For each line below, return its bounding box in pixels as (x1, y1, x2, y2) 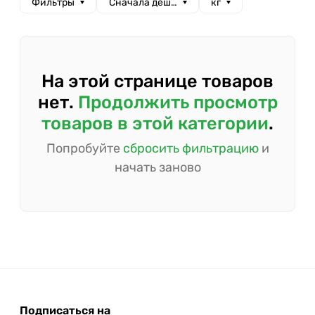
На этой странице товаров (41, 70, 274, 91)
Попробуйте (46, 141, 123, 156)
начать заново (114, 160, 201, 175)
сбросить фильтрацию (122, 141, 259, 156)
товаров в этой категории (41, 112, 269, 134)
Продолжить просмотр (77, 91, 278, 112)
